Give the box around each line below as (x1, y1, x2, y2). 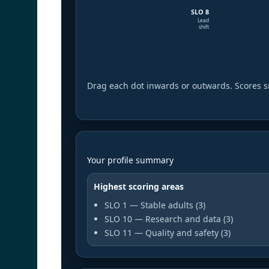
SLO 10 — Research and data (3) (104, 213, 233, 225)
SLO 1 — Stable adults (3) (104, 199, 205, 211)
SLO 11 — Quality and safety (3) (104, 227, 231, 239)
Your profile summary (87, 154, 174, 166)
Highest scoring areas (94, 181, 184, 193)
